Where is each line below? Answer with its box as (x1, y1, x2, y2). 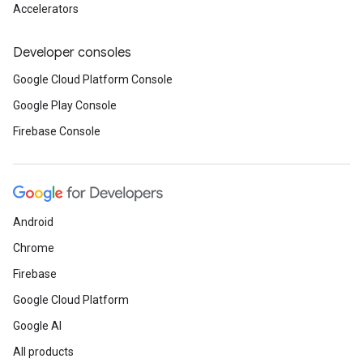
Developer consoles (13, 45, 131, 61)
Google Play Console (13, 99, 117, 112)
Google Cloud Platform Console (13, 73, 173, 86)
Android (13, 216, 53, 228)
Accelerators (13, 2, 79, 15)
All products (13, 345, 74, 358)
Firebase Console (13, 125, 100, 138)
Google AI (13, 319, 62, 332)
